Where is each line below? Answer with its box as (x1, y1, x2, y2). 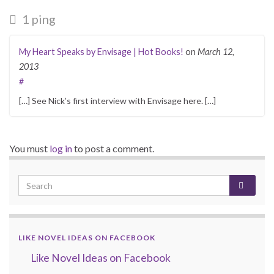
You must (9, 143, 50, 155)
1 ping (20, 12, 56, 27)
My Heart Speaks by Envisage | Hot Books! (19, 46, 183, 57)
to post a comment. (72, 143, 154, 155)
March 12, (198, 46, 234, 57)
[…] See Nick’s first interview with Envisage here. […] (19, 95, 216, 106)
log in (50, 143, 72, 155)
